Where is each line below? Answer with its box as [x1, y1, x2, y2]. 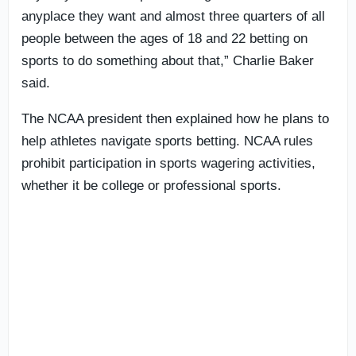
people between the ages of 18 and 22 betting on [21, 30, 308, 46]
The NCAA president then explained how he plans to [21, 110, 329, 126]
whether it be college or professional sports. [21, 177, 281, 193]
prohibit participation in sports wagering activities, [21, 155, 315, 171]
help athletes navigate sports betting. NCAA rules [21, 133, 313, 149]
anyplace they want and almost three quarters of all [21, 8, 325, 24]
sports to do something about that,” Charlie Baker [21, 52, 314, 68]
